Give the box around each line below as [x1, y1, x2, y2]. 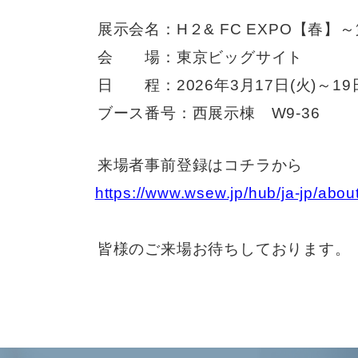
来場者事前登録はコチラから [82, 157, 304, 173]
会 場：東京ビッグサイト [82, 49, 304, 66]
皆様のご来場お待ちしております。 [82, 241, 351, 257]
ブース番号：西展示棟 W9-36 [82, 105, 320, 121]
